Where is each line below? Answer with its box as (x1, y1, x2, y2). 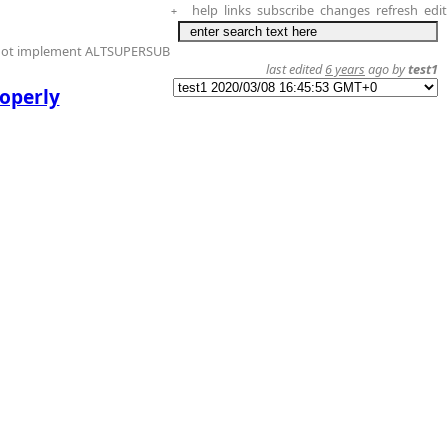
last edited (266, 60, 325, 78)
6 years (325, 60, 365, 78)
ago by (365, 60, 408, 78)
